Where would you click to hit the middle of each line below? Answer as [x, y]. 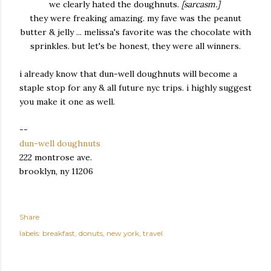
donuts [91, 233]
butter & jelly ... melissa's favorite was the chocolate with [135, 32]
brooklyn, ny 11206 [56, 171]
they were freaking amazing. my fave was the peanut [135, 18]
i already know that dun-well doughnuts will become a [128, 74]
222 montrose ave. [56, 157]
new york [123, 233]
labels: [30, 233]
